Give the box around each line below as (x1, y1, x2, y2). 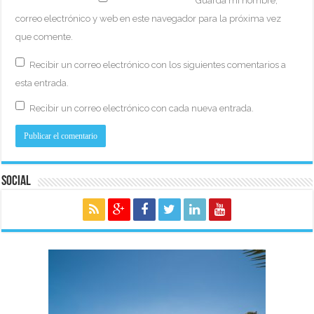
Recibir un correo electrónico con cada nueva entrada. (29, 102, 254, 114)
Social (1, 174, 32, 189)
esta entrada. (15, 77, 69, 88)
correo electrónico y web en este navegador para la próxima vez (15, 13, 282, 24)
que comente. (15, 31, 74, 42)
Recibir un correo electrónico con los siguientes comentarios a (29, 59, 287, 70)
